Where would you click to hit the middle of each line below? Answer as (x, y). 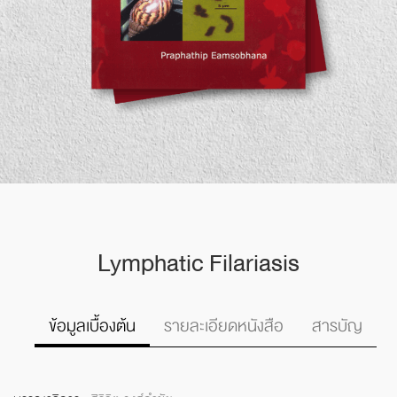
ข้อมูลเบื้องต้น (92, 327)
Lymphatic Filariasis (198, 264)
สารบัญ (337, 327)
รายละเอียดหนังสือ (224, 327)
